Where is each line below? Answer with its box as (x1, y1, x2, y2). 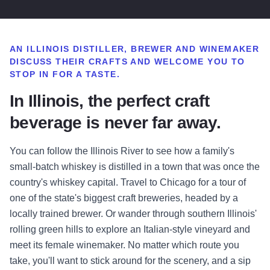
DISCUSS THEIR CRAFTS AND (10, 57, 154, 67)
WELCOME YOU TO (154, 57, 245, 67)
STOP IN (10, 69, 49, 80)
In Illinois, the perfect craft (10, 92, 209, 111)
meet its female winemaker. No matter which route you (10, 240, 239, 251)
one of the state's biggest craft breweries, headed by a (10, 193, 238, 204)
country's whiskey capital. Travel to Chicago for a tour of (10, 177, 246, 188)
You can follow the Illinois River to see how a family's (10, 146, 234, 157)
